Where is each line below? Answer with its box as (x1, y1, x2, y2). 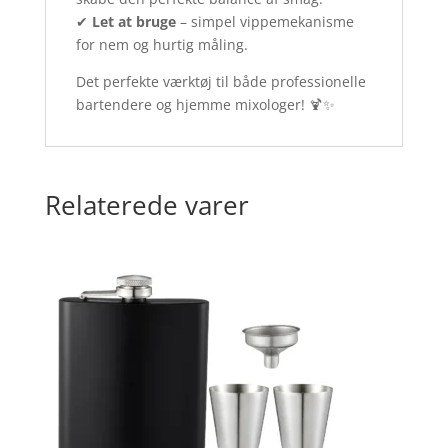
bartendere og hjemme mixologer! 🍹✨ (75, 95, 335, 114)
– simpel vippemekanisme (175, 12, 354, 31)
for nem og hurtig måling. (75, 35, 248, 54)
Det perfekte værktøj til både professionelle (75, 72, 366, 91)
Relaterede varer (44, 187, 249, 223)
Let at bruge (91, 12, 176, 31)
